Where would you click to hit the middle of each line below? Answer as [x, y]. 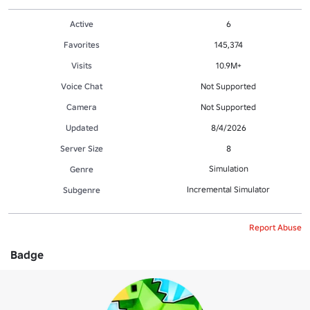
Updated [82, 127]
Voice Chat [82, 86]
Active [82, 24]
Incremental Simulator [228, 189]
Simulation [228, 168]
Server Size [82, 148]
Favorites [82, 44]
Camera [82, 107]
